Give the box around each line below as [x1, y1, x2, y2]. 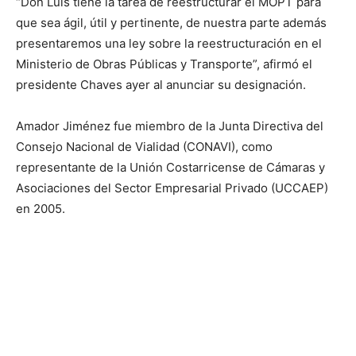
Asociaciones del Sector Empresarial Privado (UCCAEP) [16, 180, 328, 195]
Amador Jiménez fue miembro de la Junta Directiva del [16, 118, 323, 133]
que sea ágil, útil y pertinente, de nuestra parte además [16, 15, 327, 30]
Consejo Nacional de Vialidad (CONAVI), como [16, 139, 273, 154]
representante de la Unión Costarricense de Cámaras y [16, 160, 325, 175]
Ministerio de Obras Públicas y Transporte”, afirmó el [16, 56, 312, 72]
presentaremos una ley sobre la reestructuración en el [16, 36, 322, 51]
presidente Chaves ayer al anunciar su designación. [16, 77, 306, 92]
